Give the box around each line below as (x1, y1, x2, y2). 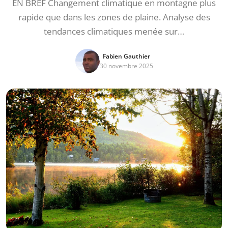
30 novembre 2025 (99, 62, 153, 70)
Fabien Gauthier (102, 52, 150, 61)
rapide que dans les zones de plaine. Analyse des (18, 11, 210, 23)
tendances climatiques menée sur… (44, 25, 184, 37)
